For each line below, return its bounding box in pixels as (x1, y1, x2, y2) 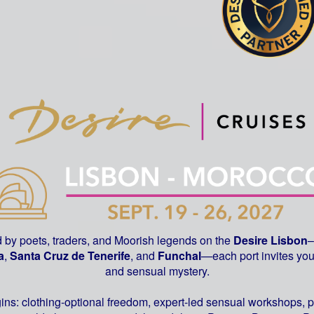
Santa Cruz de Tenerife (9, 247, 130, 264)
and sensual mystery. (104, 262, 210, 279)
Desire (233, 231, 268, 248)
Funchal (157, 247, 201, 264)
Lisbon (271, 231, 308, 248)
